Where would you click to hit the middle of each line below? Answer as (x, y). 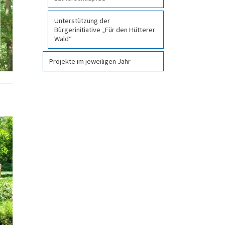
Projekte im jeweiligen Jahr (90, 61)
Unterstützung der (82, 20)
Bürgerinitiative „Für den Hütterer (105, 29)
